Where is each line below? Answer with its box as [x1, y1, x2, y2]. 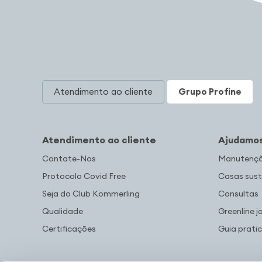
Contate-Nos [42, 153, 96, 164]
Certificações [42, 223, 96, 234]
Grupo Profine [178, 86, 242, 98]
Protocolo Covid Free [42, 170, 126, 181]
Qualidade [42, 205, 83, 216]
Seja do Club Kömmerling [42, 188, 140, 199]
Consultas [218, 188, 258, 199]
